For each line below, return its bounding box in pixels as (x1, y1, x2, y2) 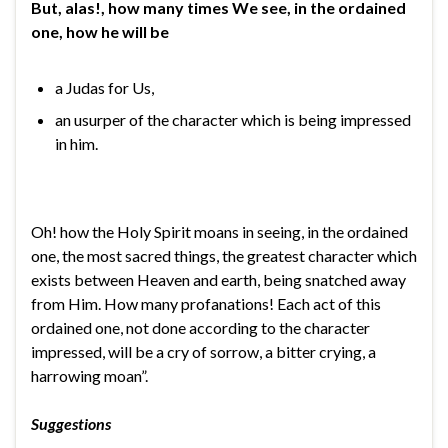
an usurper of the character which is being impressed (55, 109, 411, 129)
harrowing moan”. (31, 365, 148, 385)
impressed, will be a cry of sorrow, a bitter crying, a (31, 341, 376, 361)
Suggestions (31, 413, 111, 433)
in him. (55, 133, 98, 153)
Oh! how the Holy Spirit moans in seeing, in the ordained (31, 221, 408, 241)
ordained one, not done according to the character (31, 317, 370, 337)
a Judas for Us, (55, 77, 154, 97)
